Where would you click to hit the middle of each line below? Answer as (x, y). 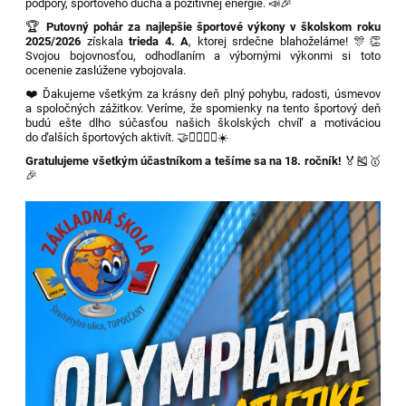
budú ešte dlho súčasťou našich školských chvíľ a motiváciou (203, 122)
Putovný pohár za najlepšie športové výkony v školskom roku (213, 26)
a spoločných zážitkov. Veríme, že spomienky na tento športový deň (203, 108)
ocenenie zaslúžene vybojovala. (106, 70)
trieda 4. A (159, 41)
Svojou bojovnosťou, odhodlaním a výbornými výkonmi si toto (203, 55)
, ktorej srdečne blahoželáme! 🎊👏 (285, 41)
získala (105, 41)
